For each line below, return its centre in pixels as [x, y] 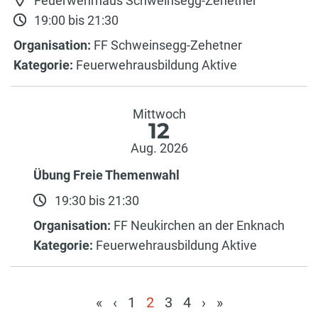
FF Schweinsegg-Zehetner [166, 45]
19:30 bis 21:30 [95, 200]
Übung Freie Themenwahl [106, 175]
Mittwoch [159, 114]
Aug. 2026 [159, 148]
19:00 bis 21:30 [75, 20]
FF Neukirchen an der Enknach [198, 225]
